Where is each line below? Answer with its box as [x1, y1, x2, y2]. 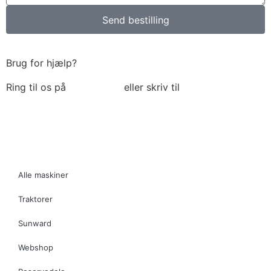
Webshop [18, 242, 53, 252]
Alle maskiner [18, 169, 68, 180]
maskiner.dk [6, 96, 64, 108]
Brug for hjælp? [6, 57, 77, 70]
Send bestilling [102, 13, 169, 26]
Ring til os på [6, 81, 66, 94]
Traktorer [18, 194, 53, 204]
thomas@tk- [183, 81, 242, 94]
